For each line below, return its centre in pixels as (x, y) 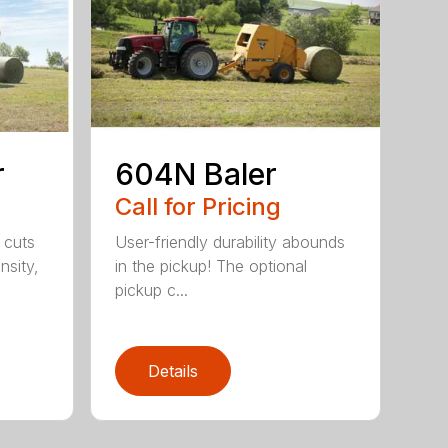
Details (173, 371)
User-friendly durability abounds (230, 242)
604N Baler (196, 174)
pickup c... (152, 290)
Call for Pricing (198, 207)
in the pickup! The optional (211, 266)
